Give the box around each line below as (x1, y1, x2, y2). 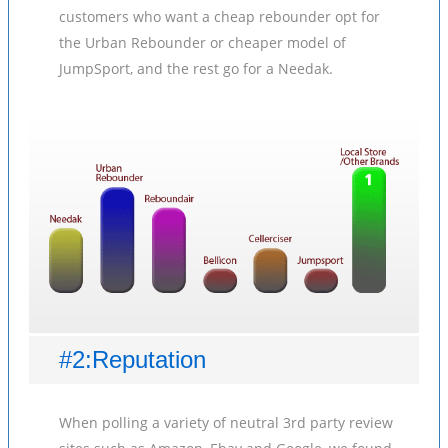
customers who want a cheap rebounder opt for (59, 7, 380, 26)
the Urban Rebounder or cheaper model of (59, 33, 346, 52)
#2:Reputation (59, 346, 206, 373)
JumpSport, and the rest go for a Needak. (59, 59, 333, 78)
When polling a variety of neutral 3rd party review (59, 413, 393, 432)
